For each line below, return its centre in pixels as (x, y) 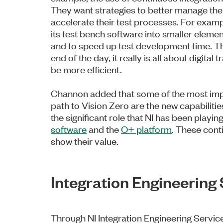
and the (104, 128)
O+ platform (146, 128)
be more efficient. (87, 69)
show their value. (85, 140)
